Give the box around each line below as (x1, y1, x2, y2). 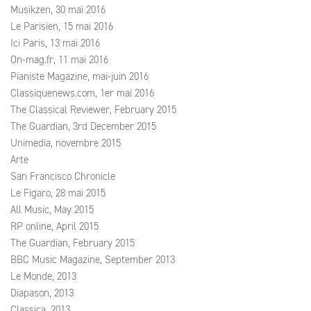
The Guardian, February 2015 (10, 236, 135, 250)
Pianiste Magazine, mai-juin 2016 (10, 69, 149, 83)
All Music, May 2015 (10, 203, 94, 217)
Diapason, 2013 (10, 286, 74, 300)
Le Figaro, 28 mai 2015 (10, 186, 106, 200)
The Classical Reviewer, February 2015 (10, 103, 176, 117)
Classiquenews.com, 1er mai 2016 (10, 86, 154, 100)
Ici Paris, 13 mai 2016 (10, 36, 100, 50)
